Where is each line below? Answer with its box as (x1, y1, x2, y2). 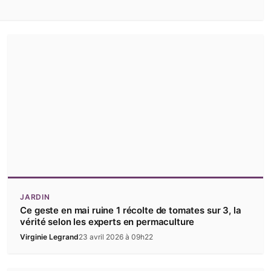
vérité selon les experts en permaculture (20, 216, 195, 228)
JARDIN (20, 192, 50, 202)
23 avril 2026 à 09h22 (79, 232, 154, 242)
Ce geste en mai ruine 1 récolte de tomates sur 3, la (20, 204, 241, 217)
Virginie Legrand (20, 232, 79, 242)
